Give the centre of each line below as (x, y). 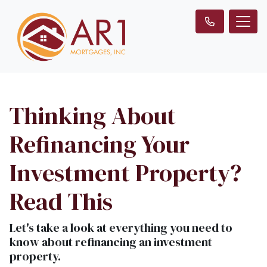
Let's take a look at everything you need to (121, 228)
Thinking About (93, 116)
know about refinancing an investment (111, 242)
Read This (61, 201)
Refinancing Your (100, 144)
